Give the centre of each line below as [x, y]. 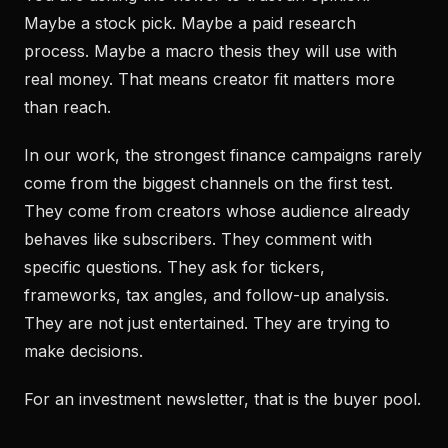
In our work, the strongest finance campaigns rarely [223, 155]
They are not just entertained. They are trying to [207, 323]
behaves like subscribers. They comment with [198, 239]
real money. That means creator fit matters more [209, 79]
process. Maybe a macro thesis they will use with [210, 51]
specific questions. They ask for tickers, [174, 267]
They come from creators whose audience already [217, 211]
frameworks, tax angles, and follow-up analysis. [206, 295]
